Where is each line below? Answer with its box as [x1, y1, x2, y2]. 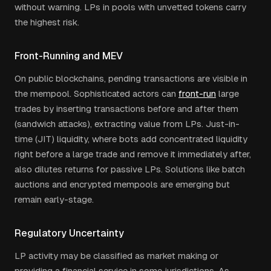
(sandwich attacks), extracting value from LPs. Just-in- [15, 119, 240, 129]
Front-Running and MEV [15, 50, 123, 62]
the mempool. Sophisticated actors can [15, 88, 178, 99]
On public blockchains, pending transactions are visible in [15, 73, 247, 83]
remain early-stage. [15, 194, 94, 204]
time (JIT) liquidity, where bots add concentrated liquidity [15, 134, 247, 144]
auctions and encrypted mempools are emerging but [15, 179, 230, 189]
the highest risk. [15, 17, 79, 27]
